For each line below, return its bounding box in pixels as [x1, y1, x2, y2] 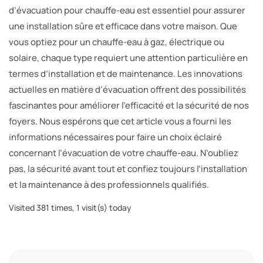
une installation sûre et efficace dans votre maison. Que [9, 20, 237, 33]
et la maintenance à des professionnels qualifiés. [9, 178, 209, 191]
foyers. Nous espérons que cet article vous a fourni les [9, 115, 231, 128]
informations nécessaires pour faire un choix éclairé [9, 131, 222, 144]
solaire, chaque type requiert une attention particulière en [9, 52, 248, 65]
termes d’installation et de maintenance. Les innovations [9, 68, 242, 80]
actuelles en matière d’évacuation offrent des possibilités [9, 83, 246, 96]
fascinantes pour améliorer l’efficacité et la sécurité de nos [9, 99, 249, 112]
